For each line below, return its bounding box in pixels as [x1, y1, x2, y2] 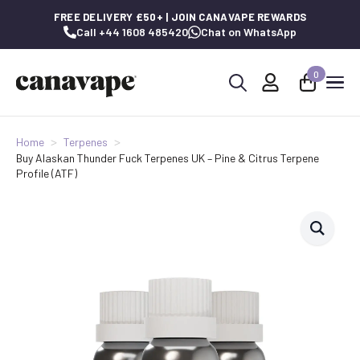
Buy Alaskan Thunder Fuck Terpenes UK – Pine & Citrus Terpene [16, 151, 319, 165]
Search [222, 97, 259, 113]
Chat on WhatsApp [201, 25, 297, 39]
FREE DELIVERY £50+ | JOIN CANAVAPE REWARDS [53, 10, 307, 23]
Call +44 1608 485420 [76, 25, 188, 39]
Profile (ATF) [16, 166, 77, 180]
